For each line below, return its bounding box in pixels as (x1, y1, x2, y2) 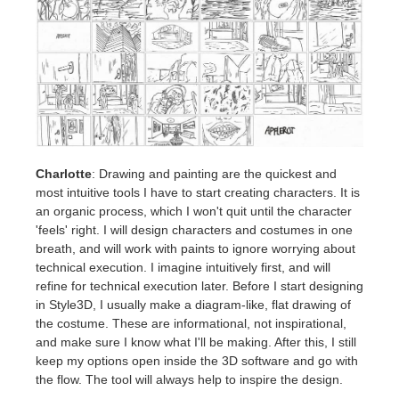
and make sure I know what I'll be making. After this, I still (36, 335, 356, 350)
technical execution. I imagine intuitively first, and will (36, 260, 330, 275)
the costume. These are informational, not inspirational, (36, 316, 346, 331)
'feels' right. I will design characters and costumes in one (36, 223, 353, 238)
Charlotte (36, 167, 92, 182)
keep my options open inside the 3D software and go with (36, 354, 358, 369)
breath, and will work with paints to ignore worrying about (36, 241, 355, 256)
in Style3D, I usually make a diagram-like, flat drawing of (36, 297, 351, 313)
